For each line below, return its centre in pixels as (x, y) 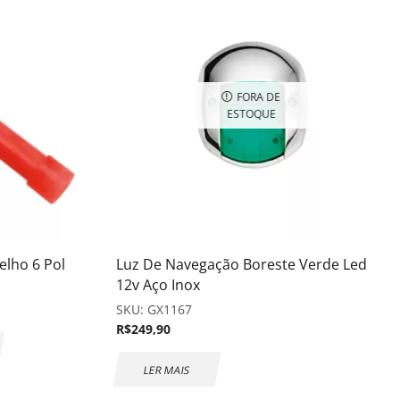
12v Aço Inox (158, 284)
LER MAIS (167, 369)
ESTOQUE (251, 113)
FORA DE (259, 96)
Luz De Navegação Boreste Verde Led (242, 264)
